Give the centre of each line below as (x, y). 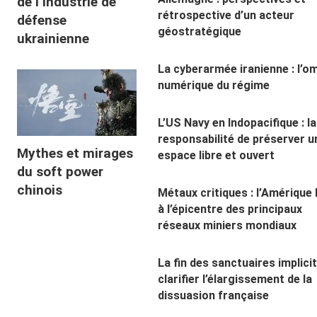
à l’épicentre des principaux (230, 209)
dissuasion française (213, 295)
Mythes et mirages (75, 154)
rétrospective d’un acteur (226, 15)
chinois (40, 190)
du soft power (60, 172)
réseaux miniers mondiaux (227, 225)
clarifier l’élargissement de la (235, 279)
